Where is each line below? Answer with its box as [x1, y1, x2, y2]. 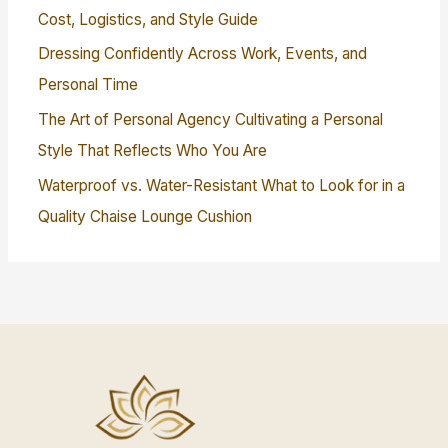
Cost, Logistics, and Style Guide [38, 9, 259, 29]
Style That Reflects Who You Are [38, 141, 268, 161]
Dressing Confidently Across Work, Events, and [38, 44, 368, 64]
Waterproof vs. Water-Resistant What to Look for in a [38, 176, 406, 196]
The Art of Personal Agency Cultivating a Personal [38, 110, 384, 130]
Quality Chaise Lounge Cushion [38, 207, 253, 227]
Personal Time [38, 75, 139, 95]
